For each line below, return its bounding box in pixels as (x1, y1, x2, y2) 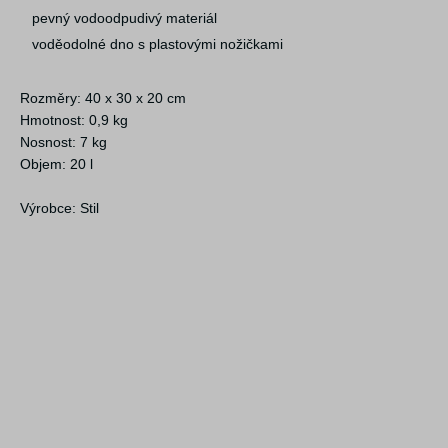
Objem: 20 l (20, 156, 93, 173)
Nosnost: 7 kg (20, 134, 107, 151)
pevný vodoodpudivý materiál (32, 10, 217, 27)
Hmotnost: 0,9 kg (20, 112, 128, 129)
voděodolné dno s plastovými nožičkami (32, 36, 283, 53)
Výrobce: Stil (20, 200, 99, 217)
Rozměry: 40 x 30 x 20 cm (20, 90, 186, 107)
